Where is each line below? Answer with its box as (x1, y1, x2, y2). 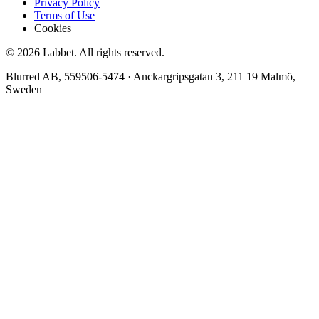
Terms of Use (34, 9, 95, 22)
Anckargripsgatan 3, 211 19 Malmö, (133, 70, 296, 83)
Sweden (6, 83, 42, 96)
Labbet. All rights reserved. (40, 46, 164, 59)
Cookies (34, 22, 71, 35)
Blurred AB (6, 70, 58, 83)
